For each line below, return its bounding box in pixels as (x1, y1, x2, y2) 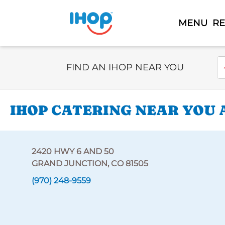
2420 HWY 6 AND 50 (31, 147, 114, 156)
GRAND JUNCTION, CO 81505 (31, 159, 148, 168)
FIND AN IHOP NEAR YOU (66, 62, 184, 73)
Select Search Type (66, 57, 142, 66)
